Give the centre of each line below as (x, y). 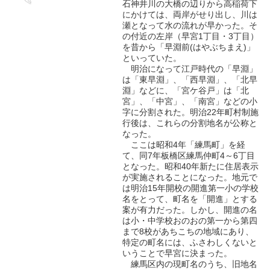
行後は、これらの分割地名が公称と (190, 123)
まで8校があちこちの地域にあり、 (188, 231)
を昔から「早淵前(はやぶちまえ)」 (189, 47)
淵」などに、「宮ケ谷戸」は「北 (186, 90)
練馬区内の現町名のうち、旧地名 (190, 264)
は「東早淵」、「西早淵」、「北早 (190, 80)
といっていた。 (152, 58)
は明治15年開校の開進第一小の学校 (191, 188)
